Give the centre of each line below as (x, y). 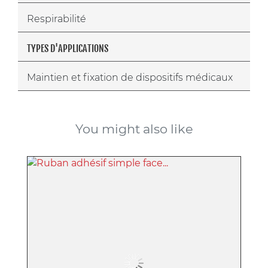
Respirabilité (57, 19)
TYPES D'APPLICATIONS (68, 48)
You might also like (134, 129)
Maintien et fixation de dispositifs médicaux (130, 77)
